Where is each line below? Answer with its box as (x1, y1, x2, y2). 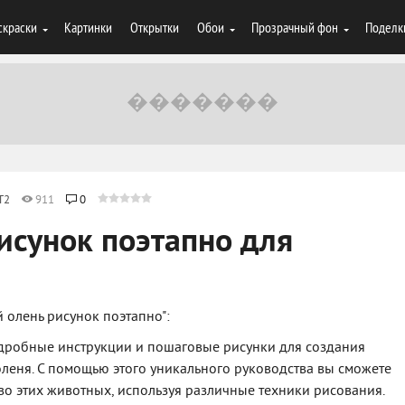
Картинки (64, 18, 112, 36)
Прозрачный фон (251, 18, 338, 36)
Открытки (130, 18, 179, 36)
